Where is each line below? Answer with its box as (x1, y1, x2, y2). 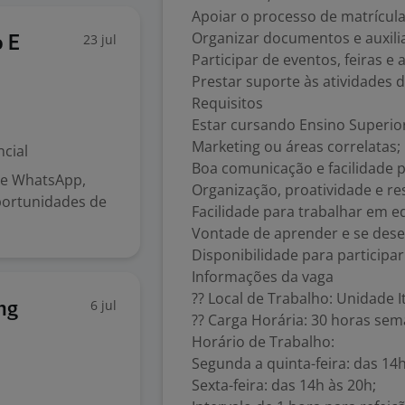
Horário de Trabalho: (192, 332, 334, 352)
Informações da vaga (192, 267, 334, 287)
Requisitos (192, 93, 263, 113)
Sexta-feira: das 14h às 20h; (192, 375, 376, 395)
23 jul (83, 31, 117, 48)
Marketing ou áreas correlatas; (192, 137, 400, 156)
